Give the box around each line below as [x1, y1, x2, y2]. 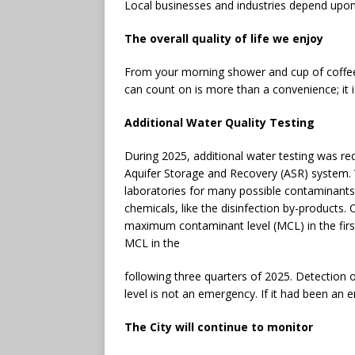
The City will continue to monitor [124, 319, 313, 334]
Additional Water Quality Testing [124, 114, 315, 130]
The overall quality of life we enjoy [124, 30, 323, 46]
